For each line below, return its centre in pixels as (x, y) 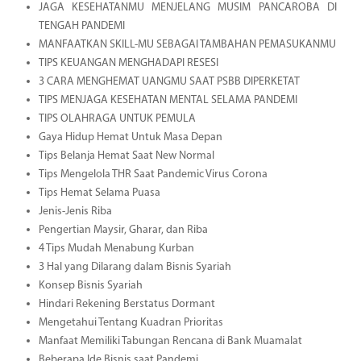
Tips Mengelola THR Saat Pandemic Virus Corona (153, 174)
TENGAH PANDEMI (81, 26)
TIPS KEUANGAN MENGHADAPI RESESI (128, 63)
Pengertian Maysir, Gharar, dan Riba (123, 230)
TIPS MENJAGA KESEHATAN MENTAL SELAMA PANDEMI (168, 100)
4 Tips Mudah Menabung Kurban (116, 248)
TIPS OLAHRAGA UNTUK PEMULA (117, 118)
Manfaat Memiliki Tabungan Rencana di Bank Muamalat (170, 341)
